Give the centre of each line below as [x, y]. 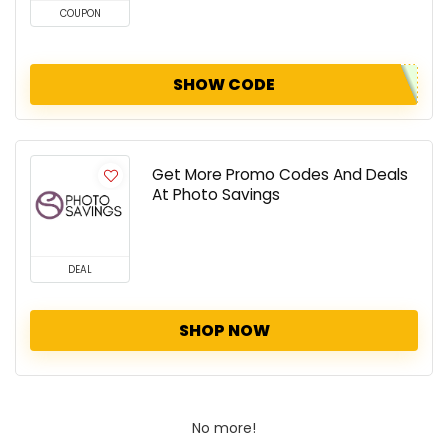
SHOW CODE [224, 85]
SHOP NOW [224, 331]
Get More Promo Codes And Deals [280, 175]
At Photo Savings [216, 195]
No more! [224, 428]
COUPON [80, 14]
